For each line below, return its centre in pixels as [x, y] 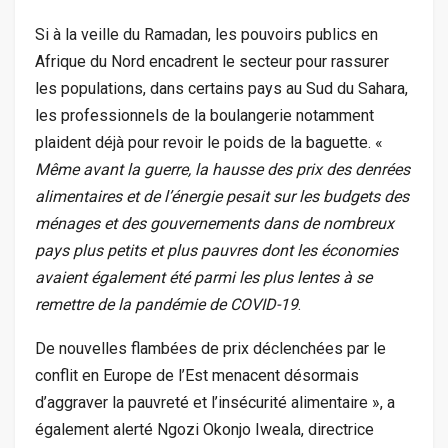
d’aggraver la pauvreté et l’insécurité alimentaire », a [215, 402]
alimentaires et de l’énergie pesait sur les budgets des [222, 196]
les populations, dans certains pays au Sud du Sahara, [221, 88]
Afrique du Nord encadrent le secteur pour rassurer [212, 61]
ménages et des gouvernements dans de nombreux [214, 223]
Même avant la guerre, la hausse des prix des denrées [222, 169]
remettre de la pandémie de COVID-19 [166, 304]
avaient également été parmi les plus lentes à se [203, 277]
